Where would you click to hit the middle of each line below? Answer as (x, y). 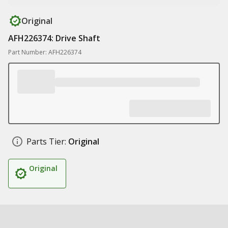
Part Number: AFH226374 (45, 52)
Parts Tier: (46, 141)
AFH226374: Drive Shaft (54, 38)
